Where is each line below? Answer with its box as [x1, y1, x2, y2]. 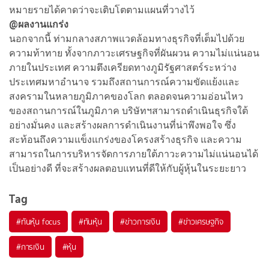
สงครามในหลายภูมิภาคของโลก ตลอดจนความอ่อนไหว [9, 90, 243, 102]
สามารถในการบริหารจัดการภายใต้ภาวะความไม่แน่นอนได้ [9, 148, 258, 160]
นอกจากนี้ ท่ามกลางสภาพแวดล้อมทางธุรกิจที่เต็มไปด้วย [9, 32, 244, 44]
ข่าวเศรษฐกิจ [183, 215, 223, 228]
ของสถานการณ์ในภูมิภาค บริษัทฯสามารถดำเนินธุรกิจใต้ [9, 104, 248, 116]
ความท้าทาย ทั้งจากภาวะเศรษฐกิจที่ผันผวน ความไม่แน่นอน [9, 47, 259, 59]
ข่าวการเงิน [124, 215, 160, 228]
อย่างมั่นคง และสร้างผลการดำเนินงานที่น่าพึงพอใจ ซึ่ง [9, 119, 236, 131]
